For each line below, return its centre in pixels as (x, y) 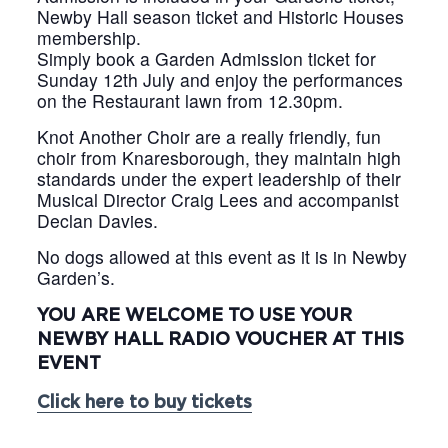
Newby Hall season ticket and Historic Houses (221, 16)
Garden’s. (76, 277)
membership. (89, 37)
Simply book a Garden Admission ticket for (207, 58)
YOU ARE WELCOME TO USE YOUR (195, 315)
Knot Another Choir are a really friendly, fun (209, 136)
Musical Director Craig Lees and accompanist (218, 199)
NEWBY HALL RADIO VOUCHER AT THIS (221, 339)
